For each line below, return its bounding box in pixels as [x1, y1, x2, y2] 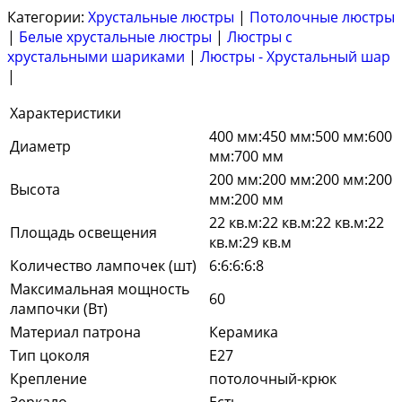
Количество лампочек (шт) [10, 255, 197, 275]
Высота [10, 179, 60, 199]
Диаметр [10, 135, 71, 156]
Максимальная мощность [10, 278, 189, 299]
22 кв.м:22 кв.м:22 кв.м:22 [209, 212, 384, 232]
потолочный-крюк [209, 368, 336, 389]
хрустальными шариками [7, 46, 185, 66]
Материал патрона [10, 321, 141, 342]
